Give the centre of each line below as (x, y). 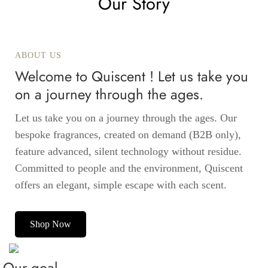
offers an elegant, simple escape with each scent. (121, 185)
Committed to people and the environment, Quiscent (129, 168)
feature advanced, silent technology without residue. (128, 151)
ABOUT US (38, 55)
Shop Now (51, 224)
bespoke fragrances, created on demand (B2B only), (128, 135)
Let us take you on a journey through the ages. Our (126, 118)
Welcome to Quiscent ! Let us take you (132, 76)
